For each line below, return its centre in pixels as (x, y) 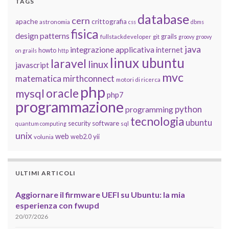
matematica (38, 78)
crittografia (109, 21)
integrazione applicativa (112, 49)
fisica (85, 34)
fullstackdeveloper (126, 36)
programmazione (70, 106)
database (163, 19)
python (188, 109)
